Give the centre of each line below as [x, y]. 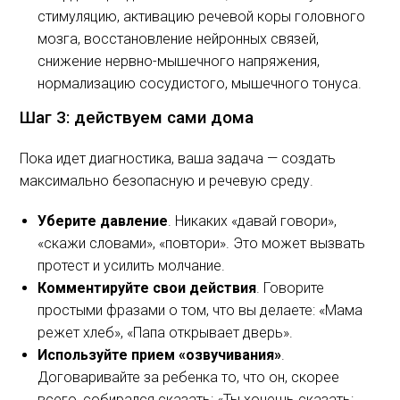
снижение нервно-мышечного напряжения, [179, 61]
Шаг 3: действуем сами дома [137, 117]
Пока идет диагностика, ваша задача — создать [178, 158]
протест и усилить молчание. [132, 266]
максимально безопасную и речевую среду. [167, 181]
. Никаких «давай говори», [253, 221]
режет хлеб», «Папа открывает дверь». [166, 333]
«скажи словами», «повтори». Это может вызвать [202, 243]
